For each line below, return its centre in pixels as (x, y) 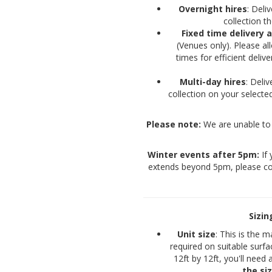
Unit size (197, 234)
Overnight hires (213, 9)
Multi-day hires (213, 82)
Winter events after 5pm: (203, 155)
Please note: (173, 124)
